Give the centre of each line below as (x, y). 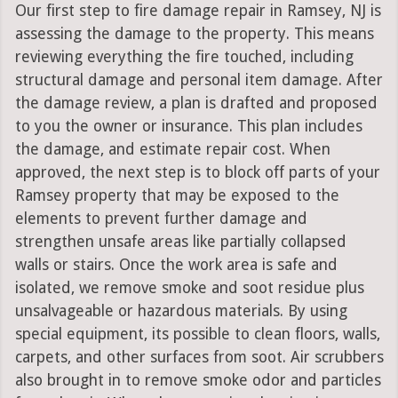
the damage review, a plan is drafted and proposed (196, 103)
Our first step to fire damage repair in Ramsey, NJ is (198, 11)
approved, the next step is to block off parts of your (197, 173)
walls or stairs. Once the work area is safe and (176, 265)
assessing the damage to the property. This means (194, 34)
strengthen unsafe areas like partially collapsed (180, 242)
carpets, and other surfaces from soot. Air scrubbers (199, 358)
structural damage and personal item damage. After (199, 80)
